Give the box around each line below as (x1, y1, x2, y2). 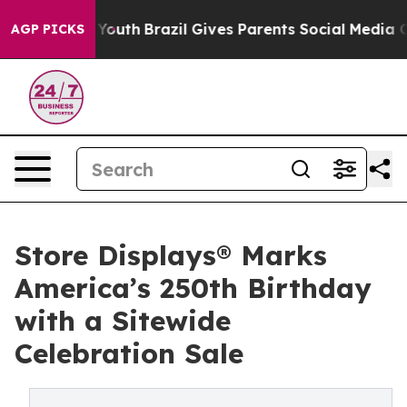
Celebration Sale (15, 336, 243, 371)
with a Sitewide (15, 303, 231, 338)
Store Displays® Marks (15, 238, 327, 273)
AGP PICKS (11, 21, 84, 37)
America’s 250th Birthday (15, 271, 372, 305)
